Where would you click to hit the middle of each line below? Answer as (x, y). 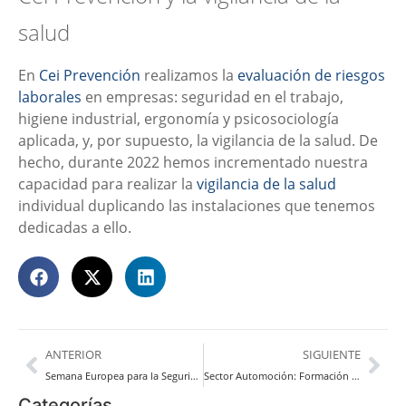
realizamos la (189, 76)
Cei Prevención (90, 76)
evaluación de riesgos (311, 76)
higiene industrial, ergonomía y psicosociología (179, 119)
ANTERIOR (73, 355)
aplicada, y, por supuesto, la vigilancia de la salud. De (198, 141)
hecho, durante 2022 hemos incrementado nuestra (193, 163)
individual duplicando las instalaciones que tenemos (197, 206)
